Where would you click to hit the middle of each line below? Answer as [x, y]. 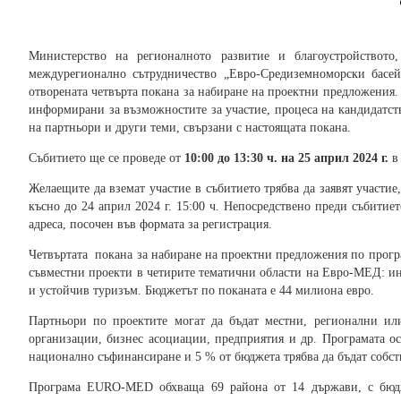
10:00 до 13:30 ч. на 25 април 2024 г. [286, 158]
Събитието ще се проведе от [107, 158]
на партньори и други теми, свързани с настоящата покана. [190, 128]
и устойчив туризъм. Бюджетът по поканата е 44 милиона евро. [201, 291]
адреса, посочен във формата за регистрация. [150, 225]
